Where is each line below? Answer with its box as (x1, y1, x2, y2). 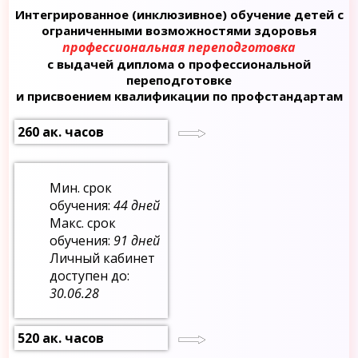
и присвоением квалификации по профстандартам (15, 87, 343, 104)
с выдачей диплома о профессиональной (47, 55, 311, 72)
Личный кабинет (50, 249, 156, 267)
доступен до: (50, 266, 130, 284)
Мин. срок (50, 178, 113, 197)
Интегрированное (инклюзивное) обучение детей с (14, 6, 344, 22)
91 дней (113, 231, 161, 249)
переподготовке (126, 71, 232, 88)
